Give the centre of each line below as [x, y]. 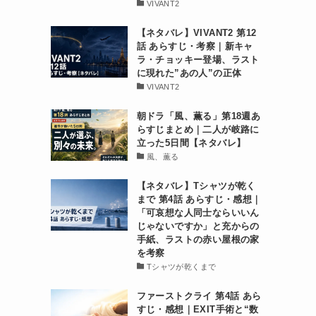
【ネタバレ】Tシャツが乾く [196, 186]
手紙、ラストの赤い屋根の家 [198, 239]
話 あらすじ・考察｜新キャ [195, 46]
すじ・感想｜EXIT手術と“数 [197, 309]
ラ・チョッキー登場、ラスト [198, 60]
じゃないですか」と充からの [198, 226]
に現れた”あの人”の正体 [189, 73]
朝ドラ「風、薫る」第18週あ [199, 116]
